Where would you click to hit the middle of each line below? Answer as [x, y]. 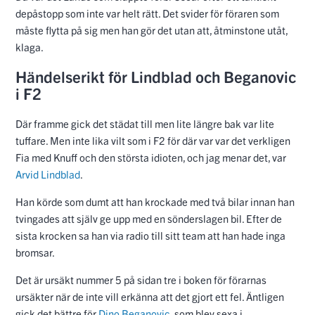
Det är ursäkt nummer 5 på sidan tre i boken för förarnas [141, 280]
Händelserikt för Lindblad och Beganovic [156, 77]
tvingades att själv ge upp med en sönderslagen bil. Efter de [149, 219]
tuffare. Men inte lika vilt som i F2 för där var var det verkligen [153, 141]
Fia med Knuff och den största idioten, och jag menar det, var [151, 157]
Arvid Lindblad [48, 174]
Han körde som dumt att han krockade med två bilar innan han [155, 202]
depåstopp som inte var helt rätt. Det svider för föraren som [147, 13]
